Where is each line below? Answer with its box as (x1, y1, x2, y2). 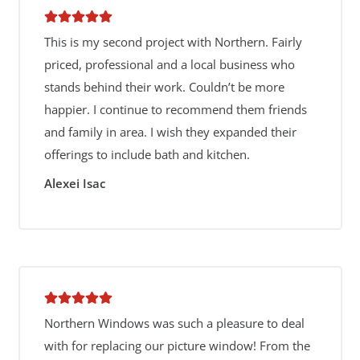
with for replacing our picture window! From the (43, 337, 310, 354)
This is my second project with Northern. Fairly (43, 34, 302, 50)
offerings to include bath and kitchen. (43, 146, 250, 162)
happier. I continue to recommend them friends (43, 101, 307, 117)
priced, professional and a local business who (43, 56, 295, 72)
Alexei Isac (43, 174, 105, 191)
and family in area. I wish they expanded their (43, 124, 297, 140)
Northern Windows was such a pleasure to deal (43, 315, 305, 331)
